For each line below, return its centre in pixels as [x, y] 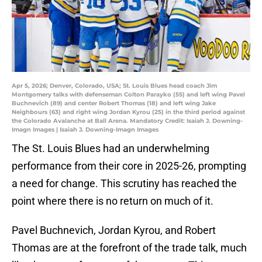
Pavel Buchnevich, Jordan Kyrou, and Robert [114, 230]
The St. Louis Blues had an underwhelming [111, 149]
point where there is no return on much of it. [114, 201]
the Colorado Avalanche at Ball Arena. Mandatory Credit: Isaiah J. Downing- [127, 121]
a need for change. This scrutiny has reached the [124, 184]
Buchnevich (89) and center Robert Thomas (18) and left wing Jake [114, 104]
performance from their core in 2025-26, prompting [129, 166]
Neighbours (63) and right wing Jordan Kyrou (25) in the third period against [128, 112]
